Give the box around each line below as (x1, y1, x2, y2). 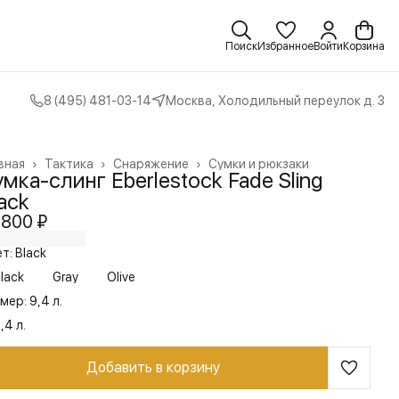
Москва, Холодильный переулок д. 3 (166, 94, 385, 108)
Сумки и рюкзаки (208, 157, 309, 171)
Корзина (343, 40, 385, 53)
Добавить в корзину (86, 359, 220, 376)
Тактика (45, 157, 94, 171)
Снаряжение (113, 157, 189, 171)
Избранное (257, 40, 313, 53)
